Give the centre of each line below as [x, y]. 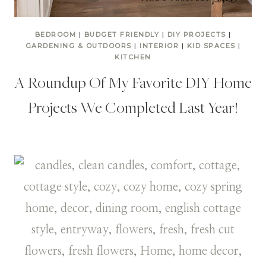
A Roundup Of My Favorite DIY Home [133, 82]
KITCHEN [133, 57]
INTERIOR [159, 46]
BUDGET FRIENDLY [121, 35]
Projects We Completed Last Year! [133, 107]
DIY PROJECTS [197, 35]
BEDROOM [55, 35]
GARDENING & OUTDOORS [78, 46]
